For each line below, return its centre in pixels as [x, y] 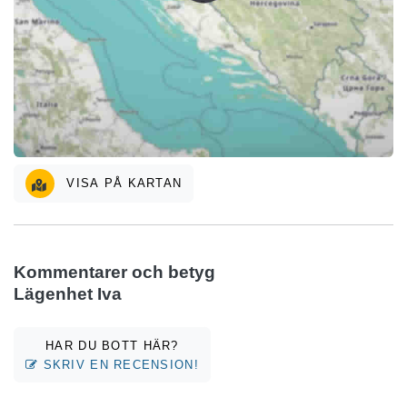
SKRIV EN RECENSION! [119, 364]
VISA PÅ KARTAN [122, 184]
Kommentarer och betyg [114, 273]
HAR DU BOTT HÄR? [112, 345]
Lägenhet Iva [68, 294]
